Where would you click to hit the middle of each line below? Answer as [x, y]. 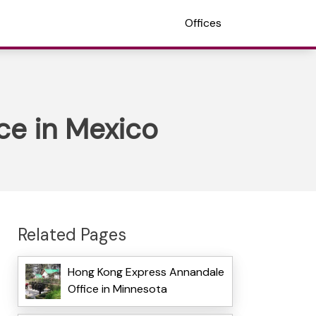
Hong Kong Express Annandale [146, 272]
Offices [203, 23]
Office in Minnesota [117, 289]
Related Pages [72, 234]
